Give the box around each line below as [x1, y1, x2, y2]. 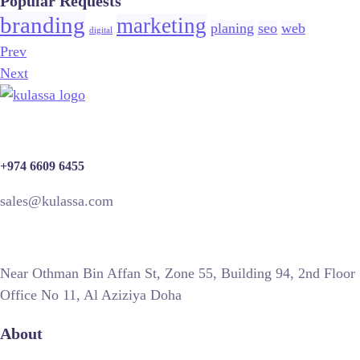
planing [211, 20, 254, 36]
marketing [117, 14, 207, 38]
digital [89, 26, 112, 35]
